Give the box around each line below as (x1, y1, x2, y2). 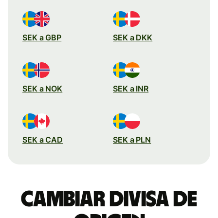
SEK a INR (113, 83, 149, 93)
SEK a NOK (22, 83, 63, 93)
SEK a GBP (22, 32, 62, 42)
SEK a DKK (113, 32, 153, 42)
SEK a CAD (22, 134, 63, 145)
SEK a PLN (113, 134, 151, 145)
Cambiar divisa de (21, 188, 197, 211)
